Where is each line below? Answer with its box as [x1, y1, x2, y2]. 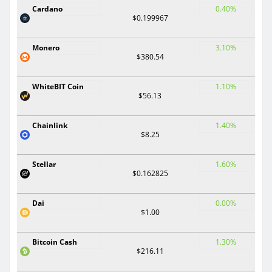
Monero [32, 42, 59, 53]
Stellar [32, 158, 56, 169]
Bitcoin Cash [32, 236, 77, 247]
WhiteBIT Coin [32, 81, 84, 92]
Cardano [32, 3, 63, 14]
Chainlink [32, 120, 67, 131]
